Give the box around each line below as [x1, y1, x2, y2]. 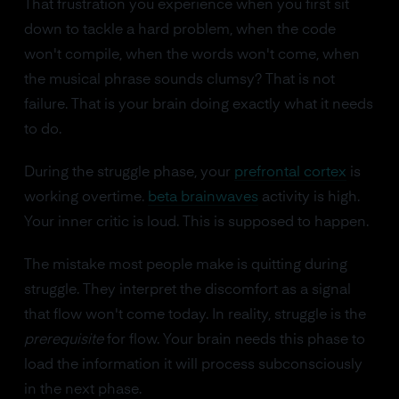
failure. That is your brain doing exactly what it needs [23, 98, 373, 112]
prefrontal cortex [233, 166, 346, 180]
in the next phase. [23, 383, 142, 397]
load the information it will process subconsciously [23, 358, 362, 372]
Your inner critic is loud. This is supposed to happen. [23, 216, 369, 230]
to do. [23, 123, 61, 137]
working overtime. [23, 191, 148, 205]
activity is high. [257, 191, 360, 205]
